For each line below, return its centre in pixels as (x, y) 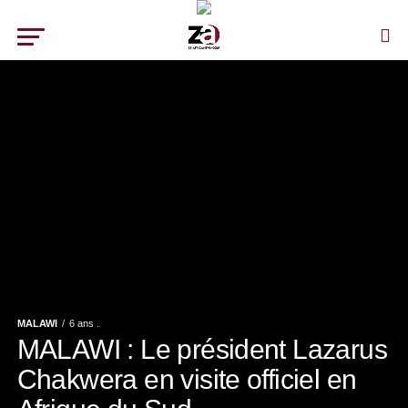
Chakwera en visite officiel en (187, 379)
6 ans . (84, 323)
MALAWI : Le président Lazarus (202, 349)
